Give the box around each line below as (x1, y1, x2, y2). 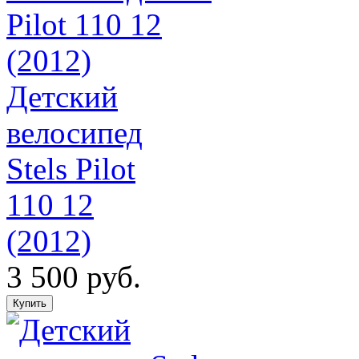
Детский (6, 79, 118, 114)
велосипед (6, 115, 143, 150)
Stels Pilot (6, 151, 135, 186)
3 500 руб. (6, 259, 141, 294)
